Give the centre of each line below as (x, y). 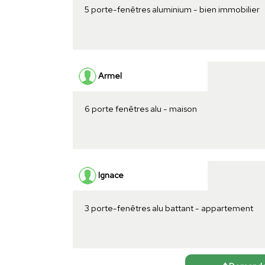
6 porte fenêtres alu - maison (140, 108)
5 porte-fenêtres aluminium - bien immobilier (172, 9)
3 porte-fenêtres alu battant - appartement (169, 208)
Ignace (110, 174)
